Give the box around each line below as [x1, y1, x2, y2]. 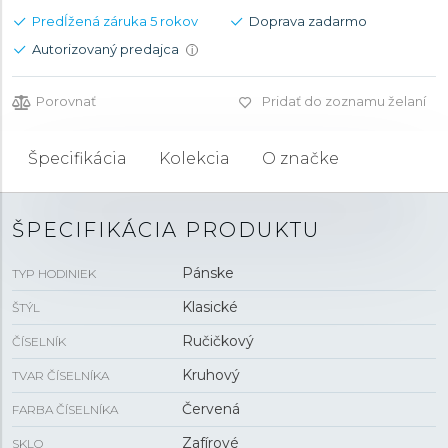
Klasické [181, 298, 238, 316]
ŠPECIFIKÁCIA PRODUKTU [12, 218, 320, 242]
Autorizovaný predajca [32, 41, 182, 57]
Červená [181, 400, 240, 418]
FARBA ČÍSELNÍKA [12, 402, 118, 417]
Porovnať [36, 93, 96, 109]
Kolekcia [159, 149, 230, 168]
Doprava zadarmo [249, 13, 367, 29]
